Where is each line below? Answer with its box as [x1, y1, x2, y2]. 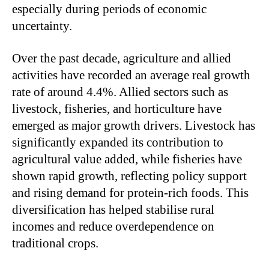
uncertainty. [12, 18, 72, 33]
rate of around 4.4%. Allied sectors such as [12, 84, 228, 99]
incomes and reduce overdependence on [12, 219, 214, 234]
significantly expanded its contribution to [12, 134, 223, 150]
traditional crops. [12, 235, 98, 250]
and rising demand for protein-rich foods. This [12, 185, 249, 200]
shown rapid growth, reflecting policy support [12, 168, 247, 183]
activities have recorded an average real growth [12, 67, 250, 82]
